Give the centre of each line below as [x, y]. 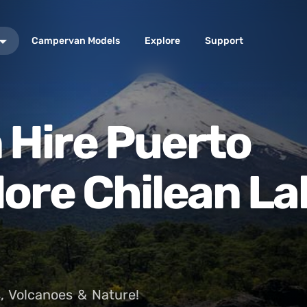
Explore [162, 41]
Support [224, 41]
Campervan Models [76, 41]
